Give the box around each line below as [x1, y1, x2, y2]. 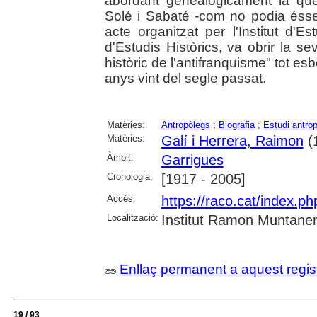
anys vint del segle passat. [104, 71, 266, 86]
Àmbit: [106, 152, 134, 163]
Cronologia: [106, 171, 153, 182]
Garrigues [161, 152, 224, 168]
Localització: [106, 212, 158, 223]
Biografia [218, 120, 255, 130]
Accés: [106, 193, 136, 204]
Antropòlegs [161, 120, 210, 130]
